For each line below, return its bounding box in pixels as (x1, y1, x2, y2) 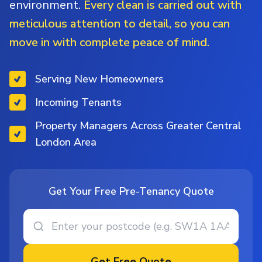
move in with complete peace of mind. (9, 34, 209, 50)
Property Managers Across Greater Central (35, 118, 242, 133)
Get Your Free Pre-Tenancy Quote (48, 184, 214, 198)
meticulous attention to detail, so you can (9, 15, 230, 32)
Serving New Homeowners (35, 71, 164, 86)
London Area (35, 135, 96, 149)
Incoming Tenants (35, 95, 122, 109)
